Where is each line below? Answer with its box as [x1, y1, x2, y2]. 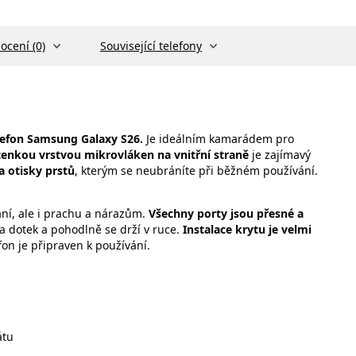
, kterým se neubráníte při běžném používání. [75, 162, 318, 178]
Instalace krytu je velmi [183, 221, 311, 237]
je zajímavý [249, 146, 311, 162]
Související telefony [99, 38, 202, 54]
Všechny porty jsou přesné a [145, 205, 304, 221]
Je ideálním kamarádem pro [146, 130, 294, 146]
